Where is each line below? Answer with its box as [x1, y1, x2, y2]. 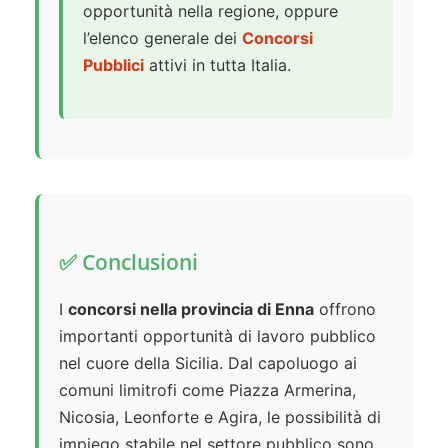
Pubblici [83, 55, 144, 76]
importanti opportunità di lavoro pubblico [59, 326, 376, 347]
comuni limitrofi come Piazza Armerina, [59, 380, 356, 401]
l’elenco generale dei [83, 28, 242, 49]
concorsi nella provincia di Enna [68, 299, 314, 320]
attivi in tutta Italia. [144, 55, 291, 76]
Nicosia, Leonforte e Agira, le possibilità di [59, 407, 381, 428]
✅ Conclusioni [59, 248, 198, 277]
